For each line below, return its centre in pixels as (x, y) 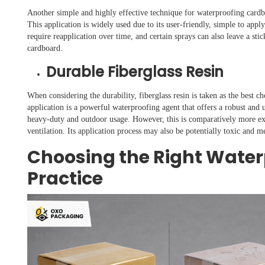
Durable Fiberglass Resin (135, 72)
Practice (65, 179)
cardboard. (45, 49)
